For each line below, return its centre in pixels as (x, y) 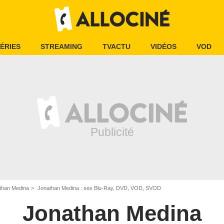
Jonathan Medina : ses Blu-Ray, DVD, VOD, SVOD (98, 188)
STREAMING (61, 46)
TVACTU (116, 46)
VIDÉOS (163, 46)
